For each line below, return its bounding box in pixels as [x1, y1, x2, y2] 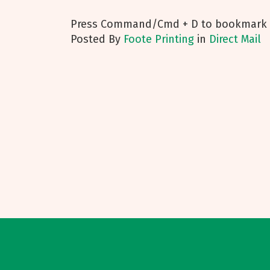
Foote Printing [124, 33, 194, 46]
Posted [71, 33, 105, 46]
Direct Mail [209, 33, 261, 46]
